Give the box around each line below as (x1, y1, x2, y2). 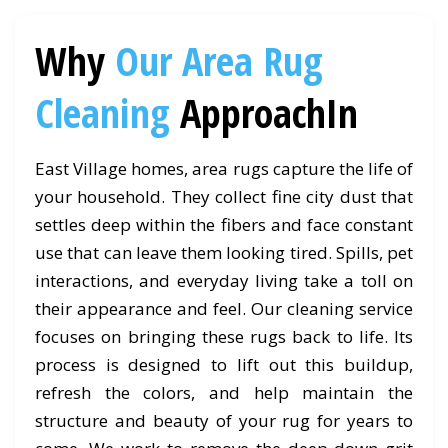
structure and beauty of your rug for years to (35, 409, 413, 432)
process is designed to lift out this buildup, (35, 353, 413, 376)
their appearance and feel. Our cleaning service (35, 297, 413, 320)
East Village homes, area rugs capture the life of (35, 157, 413, 180)
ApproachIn (180, 85, 358, 140)
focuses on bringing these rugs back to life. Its (35, 325, 413, 348)
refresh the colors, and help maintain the (35, 381, 413, 404)
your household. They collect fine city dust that (35, 185, 413, 208)
